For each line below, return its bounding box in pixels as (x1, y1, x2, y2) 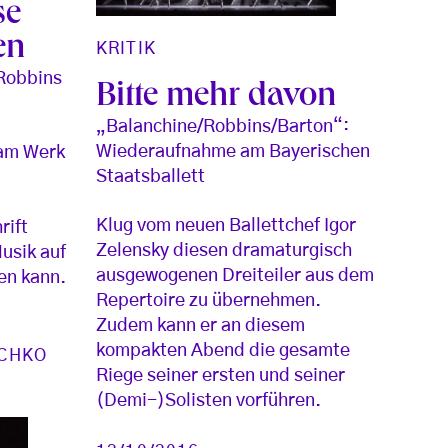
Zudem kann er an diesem (96, 317, 306, 336)
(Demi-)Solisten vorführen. (96, 392, 322, 411)
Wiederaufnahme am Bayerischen (96, 143, 371, 162)
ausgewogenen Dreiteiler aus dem (96, 267, 375, 286)
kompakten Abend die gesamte (96, 342, 351, 361)
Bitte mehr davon (96, 81, 337, 116)
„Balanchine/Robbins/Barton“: (96, 118, 350, 137)
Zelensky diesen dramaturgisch (96, 242, 353, 261)
